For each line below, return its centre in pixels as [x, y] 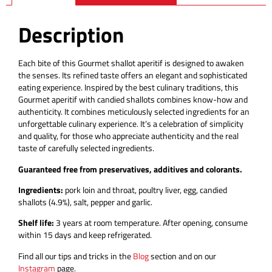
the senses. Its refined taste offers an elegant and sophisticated [133, 75]
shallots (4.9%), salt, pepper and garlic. [85, 202]
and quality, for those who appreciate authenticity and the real [128, 136]
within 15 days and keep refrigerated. [85, 235]
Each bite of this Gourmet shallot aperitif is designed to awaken [131, 63]
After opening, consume [205, 223]
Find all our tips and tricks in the [76, 256]
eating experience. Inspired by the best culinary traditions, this [128, 87]
